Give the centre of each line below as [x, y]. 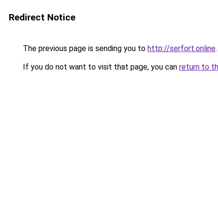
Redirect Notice [42, 17]
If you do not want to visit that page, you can [100, 67]
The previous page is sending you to [84, 48]
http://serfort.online [182, 48]
